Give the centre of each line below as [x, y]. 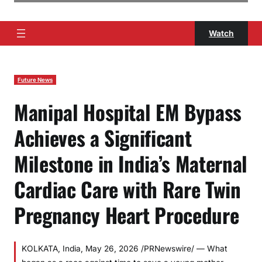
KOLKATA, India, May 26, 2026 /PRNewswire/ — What [125, 249]
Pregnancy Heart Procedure [127, 215]
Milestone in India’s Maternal [131, 163]
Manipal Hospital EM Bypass [128, 112]
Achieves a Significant [103, 137]
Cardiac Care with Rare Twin [127, 189]
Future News [35, 80]
